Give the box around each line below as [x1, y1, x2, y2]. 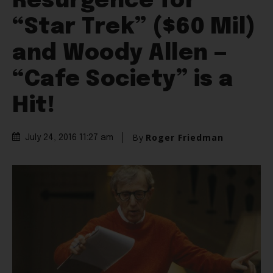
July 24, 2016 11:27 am [25, 133, 113, 143]
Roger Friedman [146, 132, 224, 144]
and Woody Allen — [12, 43, 228, 65]
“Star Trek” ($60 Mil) [12, 16, 256, 39]
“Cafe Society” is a [12, 69, 233, 91]
